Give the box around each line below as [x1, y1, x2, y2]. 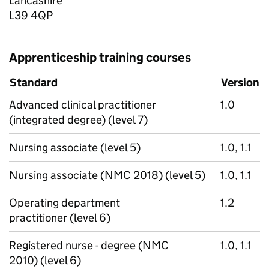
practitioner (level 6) [9, 211, 110, 225]
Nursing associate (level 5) [9, 141, 141, 154]
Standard [10, 76, 58, 89]
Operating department [9, 196, 120, 210]
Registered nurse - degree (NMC [9, 238, 169, 252]
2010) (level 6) [9, 253, 81, 267]
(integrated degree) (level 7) [9, 113, 148, 127]
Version [221, 76, 259, 89]
